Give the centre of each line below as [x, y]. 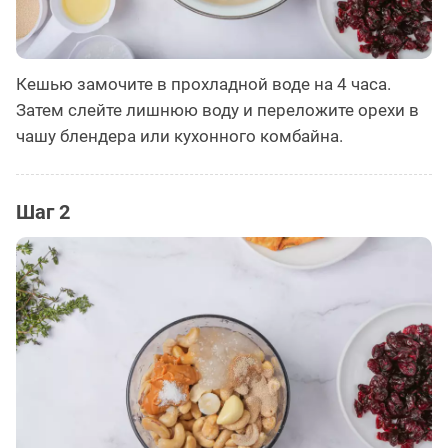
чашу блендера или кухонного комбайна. [179, 135]
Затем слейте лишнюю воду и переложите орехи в [217, 109]
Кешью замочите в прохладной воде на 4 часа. [203, 83]
